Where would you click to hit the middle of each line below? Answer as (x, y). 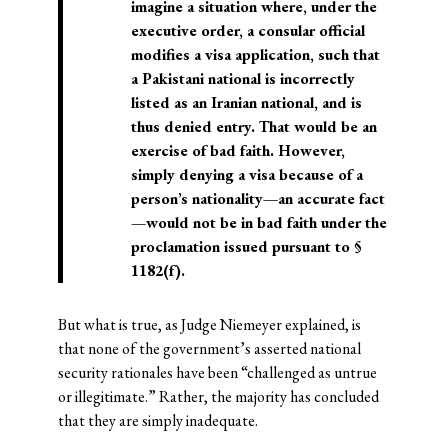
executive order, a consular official (247, 31)
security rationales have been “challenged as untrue (217, 373)
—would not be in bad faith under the (258, 223)
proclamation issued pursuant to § (246, 247)
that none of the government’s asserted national (209, 349)
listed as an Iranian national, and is (246, 103)
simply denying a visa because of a (246, 175)
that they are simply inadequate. (157, 421)
